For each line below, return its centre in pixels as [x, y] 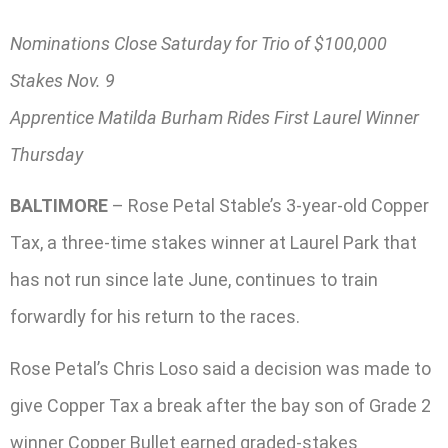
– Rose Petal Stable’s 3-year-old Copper [268, 206]
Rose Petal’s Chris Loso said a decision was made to [220, 368]
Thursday [46, 155]
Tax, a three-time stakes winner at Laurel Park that [213, 243]
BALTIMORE [59, 206]
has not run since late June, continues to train [194, 280]
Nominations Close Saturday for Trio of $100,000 [198, 44]
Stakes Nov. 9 [62, 81]
